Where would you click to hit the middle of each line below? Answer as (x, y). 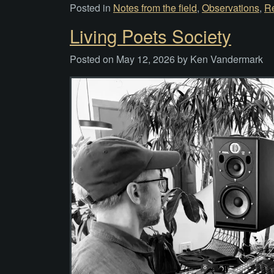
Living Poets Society (150, 36)
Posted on (93, 59)
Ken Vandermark (227, 59)
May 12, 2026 (146, 59)
